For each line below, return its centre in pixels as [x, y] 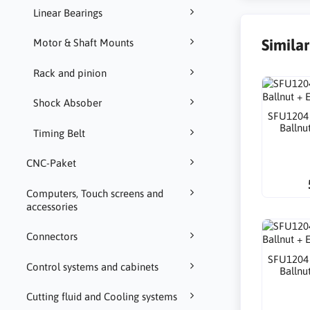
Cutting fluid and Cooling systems [101, 297]
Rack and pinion [70, 73]
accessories [52, 206]
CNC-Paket [51, 163]
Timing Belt [59, 133]
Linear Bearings [67, 12]
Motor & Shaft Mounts [83, 43]
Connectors [52, 237]
